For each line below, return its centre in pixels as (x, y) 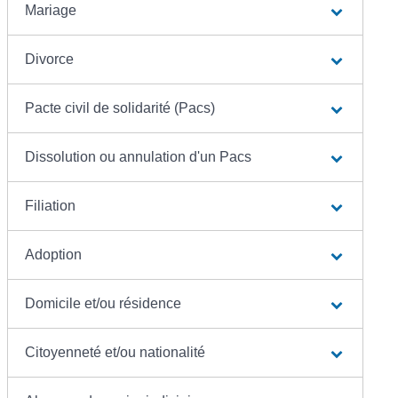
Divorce (50, 60)
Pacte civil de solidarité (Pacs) (120, 108)
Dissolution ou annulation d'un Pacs (139, 157)
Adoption (54, 255)
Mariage (51, 11)
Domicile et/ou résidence (103, 304)
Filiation (51, 206)
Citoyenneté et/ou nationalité (115, 353)
